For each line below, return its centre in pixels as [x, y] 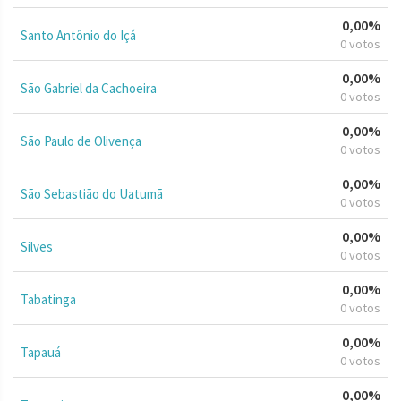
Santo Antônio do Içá [78, 35]
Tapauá [41, 352]
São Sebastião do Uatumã [92, 193]
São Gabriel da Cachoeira [89, 88]
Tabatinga [48, 299]
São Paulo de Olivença [81, 141]
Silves [37, 246]
